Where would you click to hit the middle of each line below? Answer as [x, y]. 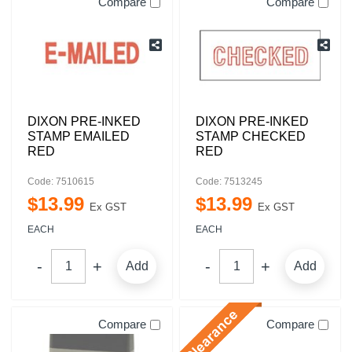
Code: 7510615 [61, 181]
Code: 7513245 [229, 181]
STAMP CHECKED [251, 136]
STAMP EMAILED [79, 136]
